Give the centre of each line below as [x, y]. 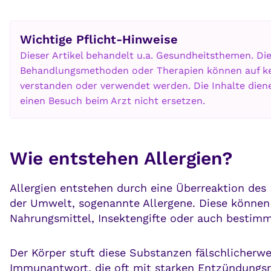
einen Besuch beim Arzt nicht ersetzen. [113, 101]
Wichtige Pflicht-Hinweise [99, 40]
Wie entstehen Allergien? [121, 158]
